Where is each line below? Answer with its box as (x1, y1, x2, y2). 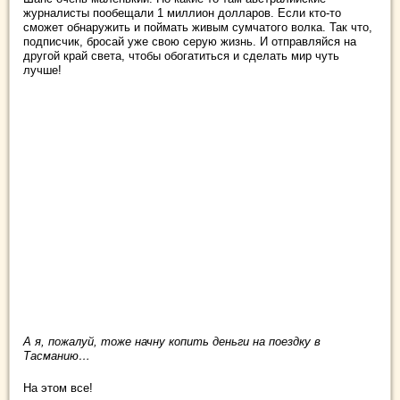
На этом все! (23, 381, 93, 396)
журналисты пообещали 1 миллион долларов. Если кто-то (23, 6, 341, 21)
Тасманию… (23, 349, 90, 363)
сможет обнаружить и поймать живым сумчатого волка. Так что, (23, 21, 372, 35)
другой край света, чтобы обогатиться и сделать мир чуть (23, 49, 339, 63)
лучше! (23, 63, 62, 78)
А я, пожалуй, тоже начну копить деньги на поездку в (23, 335, 321, 349)
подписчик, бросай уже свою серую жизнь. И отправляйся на (23, 35, 356, 49)
